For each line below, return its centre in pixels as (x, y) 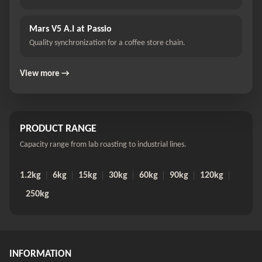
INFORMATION (40, 254)
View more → (45, 74)
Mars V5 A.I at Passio (70, 30)
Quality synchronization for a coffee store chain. (107, 43)
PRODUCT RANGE (58, 129)
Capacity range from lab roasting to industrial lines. (103, 145)
